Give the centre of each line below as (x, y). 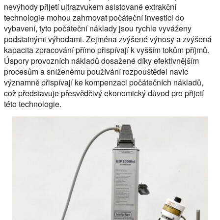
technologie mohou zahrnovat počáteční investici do (94, 18)
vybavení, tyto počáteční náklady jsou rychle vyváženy (98, 28)
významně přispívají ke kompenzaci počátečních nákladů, (104, 82)
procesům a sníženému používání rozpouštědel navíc (96, 72)
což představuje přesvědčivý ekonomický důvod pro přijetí (104, 93)
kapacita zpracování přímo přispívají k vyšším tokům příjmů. (107, 50)
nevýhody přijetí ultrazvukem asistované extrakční (90, 7)
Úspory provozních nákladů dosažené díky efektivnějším (101, 61)
